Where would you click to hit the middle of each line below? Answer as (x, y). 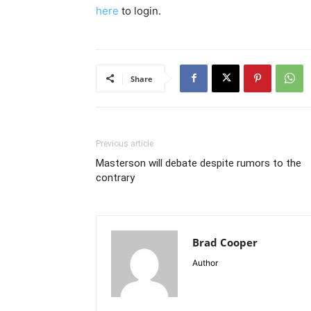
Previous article (125, 143)
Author (205, 262)
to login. (140, 10)
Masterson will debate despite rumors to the (199, 163)
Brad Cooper (225, 242)
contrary (115, 177)
